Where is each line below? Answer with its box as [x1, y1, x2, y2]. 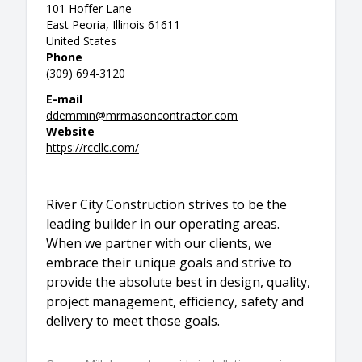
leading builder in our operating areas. [46, 214, 280, 233]
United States [46, 32, 116, 48]
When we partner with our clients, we [46, 234, 271, 252]
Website [46, 123, 95, 139]
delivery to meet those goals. [46, 311, 220, 330]
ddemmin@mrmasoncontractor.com [46, 107, 238, 123]
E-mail [46, 90, 82, 107]
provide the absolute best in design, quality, [46, 272, 310, 291]
